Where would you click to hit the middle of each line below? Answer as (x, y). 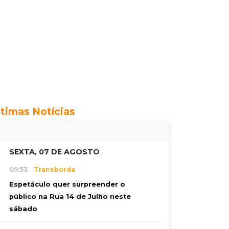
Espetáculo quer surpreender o (67, 185)
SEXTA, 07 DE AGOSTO (54, 152)
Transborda (51, 169)
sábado (23, 209)
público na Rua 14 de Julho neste (70, 197)
